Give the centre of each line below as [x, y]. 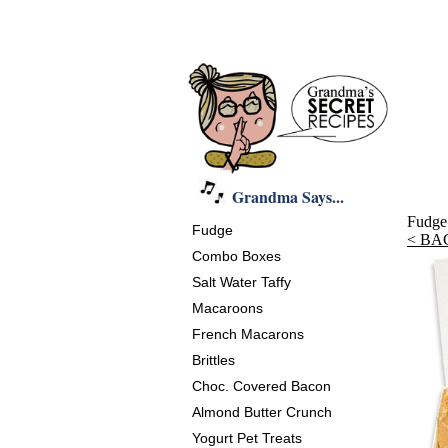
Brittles [213, 360]
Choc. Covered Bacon [261, 386]
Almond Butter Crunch [262, 412]
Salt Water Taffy [241, 282]
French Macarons [248, 334]
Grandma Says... [288, 196]
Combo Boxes [236, 256]
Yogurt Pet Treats [247, 438]
